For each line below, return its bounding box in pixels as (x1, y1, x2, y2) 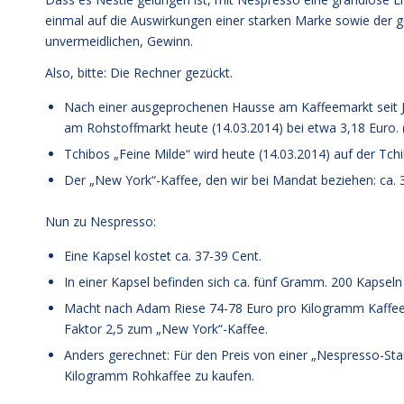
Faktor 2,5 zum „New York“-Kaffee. (64, 319, 268, 337)
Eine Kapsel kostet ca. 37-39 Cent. (64, 246, 262, 264)
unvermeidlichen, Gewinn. (45, 32, 193, 50)
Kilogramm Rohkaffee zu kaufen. (64, 366, 254, 384)
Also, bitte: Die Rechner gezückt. (45, 63, 233, 81)
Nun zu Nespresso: (45, 212, 156, 230)
